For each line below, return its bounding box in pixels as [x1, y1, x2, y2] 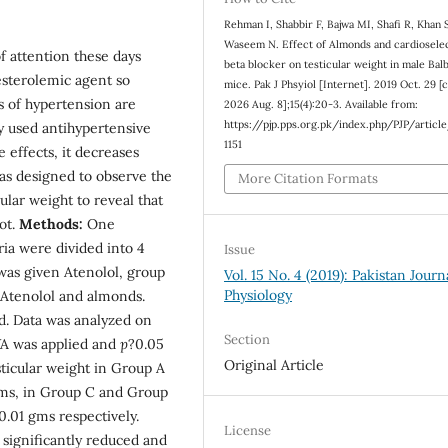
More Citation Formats [238, 170, 379, 188]
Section [224, 331, 271, 349]
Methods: [19, 214, 83, 233]
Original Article [224, 356, 325, 375]
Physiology [224, 286, 293, 305]
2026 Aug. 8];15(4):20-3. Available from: [224, 96, 419, 111]
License [224, 422, 272, 440]
